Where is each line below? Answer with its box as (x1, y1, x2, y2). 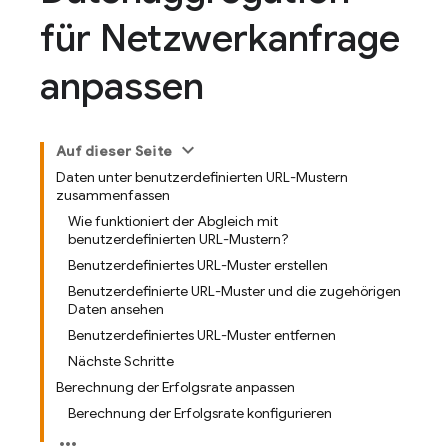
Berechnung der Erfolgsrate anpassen (56, 378, 295, 396)
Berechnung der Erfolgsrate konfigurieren (68, 404, 332, 422)
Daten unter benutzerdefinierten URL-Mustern (56, 168, 348, 186)
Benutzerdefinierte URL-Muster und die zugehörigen (68, 282, 401, 300)
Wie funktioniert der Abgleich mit (68, 212, 278, 230)
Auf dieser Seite (56, 142, 172, 160)
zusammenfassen (56, 186, 170, 204)
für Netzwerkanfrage (40, 14, 400, 62)
